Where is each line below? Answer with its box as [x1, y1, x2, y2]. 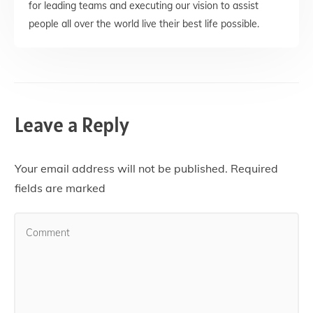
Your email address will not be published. [15, 161, 228, 175]
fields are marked [15, 181, 105, 195]
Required [228, 161, 278, 175]
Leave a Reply [15, 112, 129, 138]
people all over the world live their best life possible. [29, 17, 259, 30]
